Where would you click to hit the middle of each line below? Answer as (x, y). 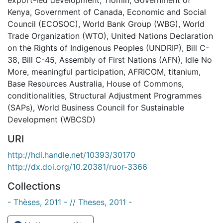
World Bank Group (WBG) (130, 24)
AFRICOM (146, 71)
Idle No (199, 59)
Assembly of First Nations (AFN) (120, 59)
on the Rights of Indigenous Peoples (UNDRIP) (95, 48)
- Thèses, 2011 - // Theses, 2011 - (70, 202)
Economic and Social (167, 12)
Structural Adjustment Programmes (135, 95)
